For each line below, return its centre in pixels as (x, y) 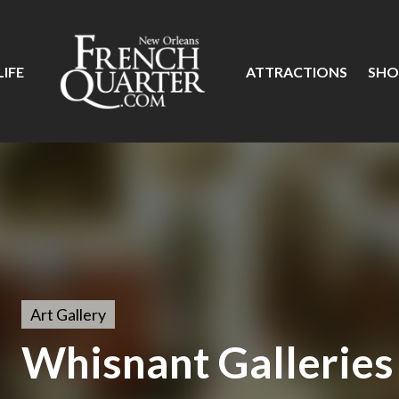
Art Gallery (68, 314)
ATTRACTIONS (297, 72)
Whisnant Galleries (208, 362)
